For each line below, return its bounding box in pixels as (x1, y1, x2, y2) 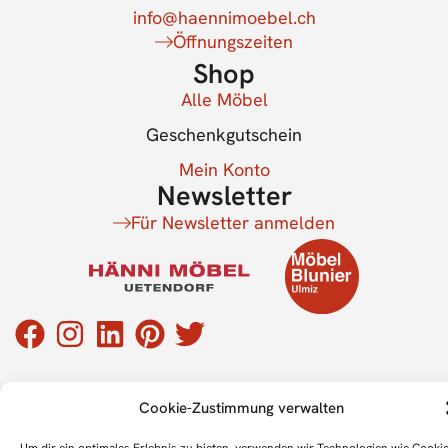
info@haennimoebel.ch (132, 5, 316, 29)
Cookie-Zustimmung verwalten (139, 398, 344, 418)
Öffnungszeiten (173, 29, 293, 53)
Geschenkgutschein (146, 122, 302, 146)
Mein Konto (178, 157, 270, 181)
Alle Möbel (180, 87, 268, 111)
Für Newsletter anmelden (131, 210, 335, 234)
